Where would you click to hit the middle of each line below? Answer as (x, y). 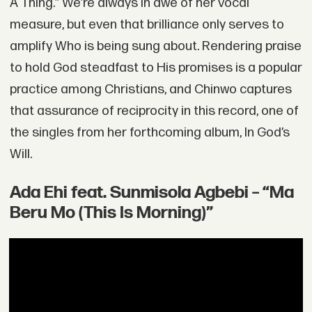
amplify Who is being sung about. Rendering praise (155, 47)
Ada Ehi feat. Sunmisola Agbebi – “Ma (151, 193)
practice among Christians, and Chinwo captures (150, 90)
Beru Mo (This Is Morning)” (111, 213)
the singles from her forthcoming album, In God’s (149, 133)
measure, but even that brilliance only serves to (147, 25)
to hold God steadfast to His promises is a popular (156, 68)
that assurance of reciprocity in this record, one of (154, 111)
